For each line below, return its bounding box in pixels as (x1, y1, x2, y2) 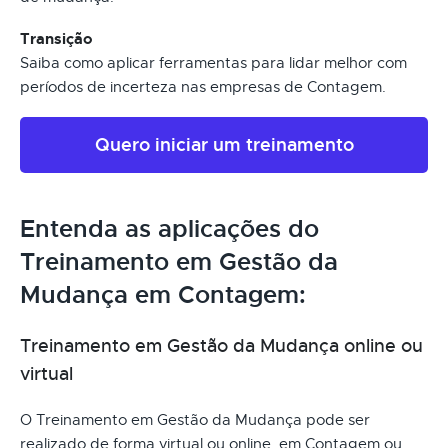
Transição (20, 28, 93, 49)
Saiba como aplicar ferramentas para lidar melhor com (20, 53, 407, 72)
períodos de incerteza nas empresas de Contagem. (20, 77, 386, 96)
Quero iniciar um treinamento (94, 132, 354, 156)
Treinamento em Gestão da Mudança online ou (20, 334, 423, 357)
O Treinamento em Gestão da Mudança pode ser (20, 410, 370, 429)
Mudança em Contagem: (20, 279, 306, 310)
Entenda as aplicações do (20, 213, 319, 244)
